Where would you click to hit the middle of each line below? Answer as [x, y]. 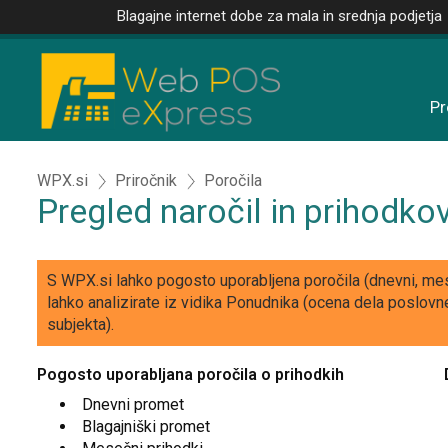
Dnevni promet [132, 405]
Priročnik [146, 180]
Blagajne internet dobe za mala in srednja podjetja [279, 16]
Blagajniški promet [145, 427]
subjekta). [80, 324]
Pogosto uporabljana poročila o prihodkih [190, 375]
